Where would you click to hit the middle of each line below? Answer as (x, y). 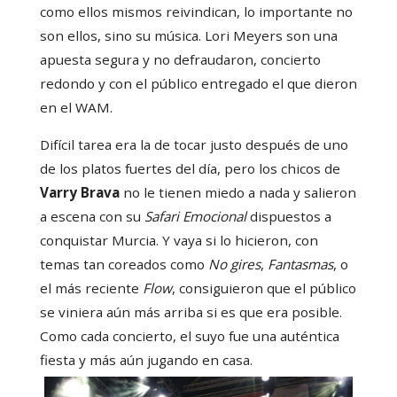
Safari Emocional (195, 217)
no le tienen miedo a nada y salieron (237, 193)
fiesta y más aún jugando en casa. (146, 360)
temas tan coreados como (124, 265)
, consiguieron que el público (264, 288)
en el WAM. (76, 108)
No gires (234, 265)
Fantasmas (300, 265)
